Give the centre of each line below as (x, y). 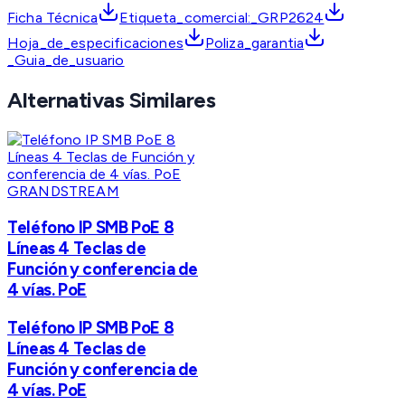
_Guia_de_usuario (66, 61)
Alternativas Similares (112, 100)
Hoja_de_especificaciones (95, 43)
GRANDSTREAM (63, 192)
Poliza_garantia (254, 43)
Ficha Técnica (53, 18)
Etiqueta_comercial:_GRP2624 (222, 18)
